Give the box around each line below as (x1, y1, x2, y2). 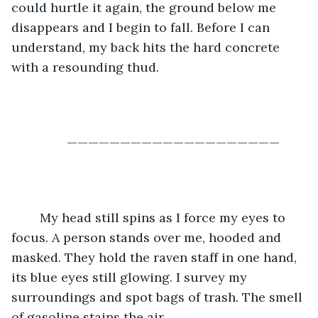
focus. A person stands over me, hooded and (11, 229, 285, 246)
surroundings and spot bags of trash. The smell (11, 288, 306, 305)
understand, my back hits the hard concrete (11, 38, 283, 55)
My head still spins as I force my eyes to (26, 209, 40, 226)
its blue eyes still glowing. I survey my (11, 268, 251, 285)
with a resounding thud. (11, 58, 159, 75)
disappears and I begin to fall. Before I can (11, 18, 273, 35)
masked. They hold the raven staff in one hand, (11, 248, 300, 265)
